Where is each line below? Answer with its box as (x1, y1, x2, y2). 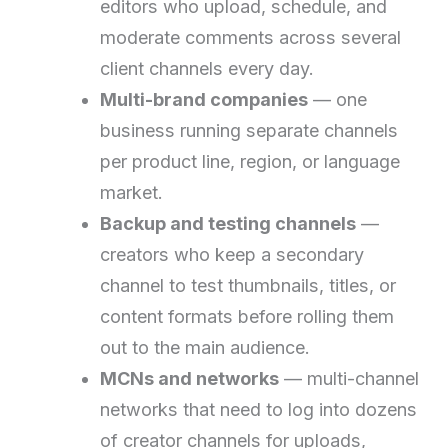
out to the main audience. (100, 336, 311, 358)
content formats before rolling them (100, 305, 395, 327)
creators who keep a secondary (100, 243, 365, 265)
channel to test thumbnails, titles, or (100, 274, 397, 296)
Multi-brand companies (100, 88, 309, 110)
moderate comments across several (100, 26, 402, 48)
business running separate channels (100, 119, 399, 141)
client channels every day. (100, 57, 315, 79)
